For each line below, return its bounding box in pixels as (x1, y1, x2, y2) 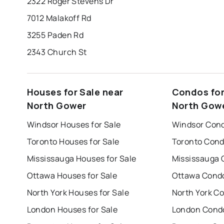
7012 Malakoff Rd (26, 12, 91, 23)
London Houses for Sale (26, 203, 118, 215)
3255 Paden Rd (26, 29, 84, 40)
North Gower (26, 99, 86, 111)
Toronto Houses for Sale (26, 135, 119, 147)
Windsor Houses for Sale (26, 118, 121, 130)
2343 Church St (26, 46, 87, 57)
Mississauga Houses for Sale (26, 152, 136, 164)
